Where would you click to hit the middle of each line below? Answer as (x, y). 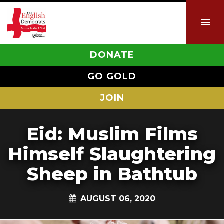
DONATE (112, 55)
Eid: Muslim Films (112, 134)
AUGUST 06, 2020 (118, 198)
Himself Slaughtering (112, 154)
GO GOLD (112, 76)
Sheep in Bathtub (112, 174)
